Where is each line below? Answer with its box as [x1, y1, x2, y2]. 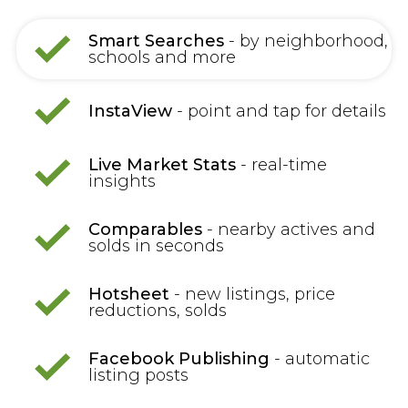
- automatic [269, 349, 370, 370]
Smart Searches [87, 31, 224, 52]
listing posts [87, 365, 189, 386]
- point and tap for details [171, 101, 386, 122]
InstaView [87, 101, 172, 122]
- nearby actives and [201, 219, 375, 240]
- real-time [235, 155, 327, 176]
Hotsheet [87, 284, 169, 305]
